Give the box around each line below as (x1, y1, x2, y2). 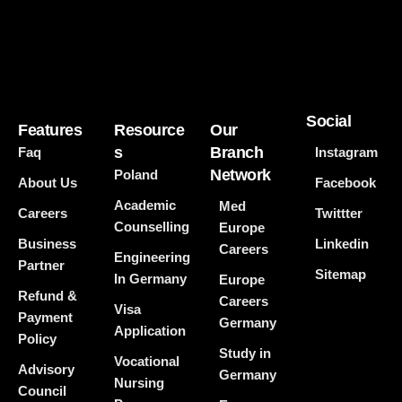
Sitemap (315, 267, 366, 283)
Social (306, 112, 352, 131)
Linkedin (315, 236, 369, 252)
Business (18, 236, 76, 252)
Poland (114, 167, 158, 183)
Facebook (315, 175, 376, 191)
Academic (114, 197, 176, 214)
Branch (210, 144, 264, 162)
